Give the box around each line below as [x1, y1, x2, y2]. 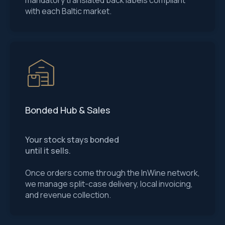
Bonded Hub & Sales [25, 104, 110, 116]
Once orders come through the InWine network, [25, 167, 200, 178]
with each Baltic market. [25, 6, 111, 17]
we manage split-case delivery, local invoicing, [25, 178, 193, 189]
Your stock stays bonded [25, 134, 119, 145]
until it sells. [25, 145, 71, 156]
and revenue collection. [25, 189, 111, 200]
